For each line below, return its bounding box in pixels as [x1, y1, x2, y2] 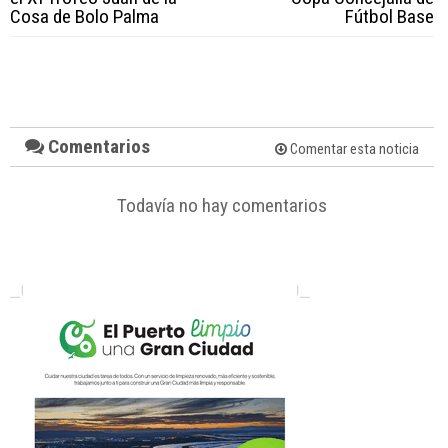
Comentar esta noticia [286, 141, 419, 159]
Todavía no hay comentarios [116, 194, 327, 218]
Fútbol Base [344, 5, 434, 29]
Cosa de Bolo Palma [10, 5, 159, 29]
